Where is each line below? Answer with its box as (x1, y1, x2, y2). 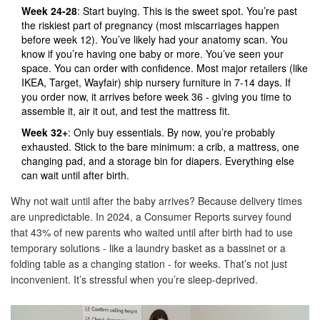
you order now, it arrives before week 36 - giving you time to (21, 89, 291, 104)
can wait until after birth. (21, 168, 129, 183)
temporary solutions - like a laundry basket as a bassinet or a (11, 241, 286, 256)
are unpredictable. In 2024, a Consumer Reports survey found (11, 209, 291, 224)
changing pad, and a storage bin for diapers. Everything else (21, 154, 294, 169)
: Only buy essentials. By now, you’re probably (68, 125, 275, 140)
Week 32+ (21, 125, 68, 140)
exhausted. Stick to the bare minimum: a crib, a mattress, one (21, 139, 299, 154)
